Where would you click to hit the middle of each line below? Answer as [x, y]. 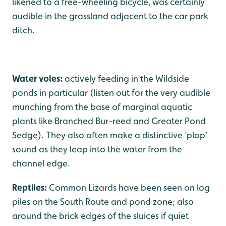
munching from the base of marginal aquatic [102, 107]
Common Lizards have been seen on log [128, 187]
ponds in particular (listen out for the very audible [111, 93]
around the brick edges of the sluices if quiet [100, 216]
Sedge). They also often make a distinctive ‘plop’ [110, 135]
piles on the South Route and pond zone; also [103, 202]
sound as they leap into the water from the [97, 149]
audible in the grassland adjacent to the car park [110, 16]
